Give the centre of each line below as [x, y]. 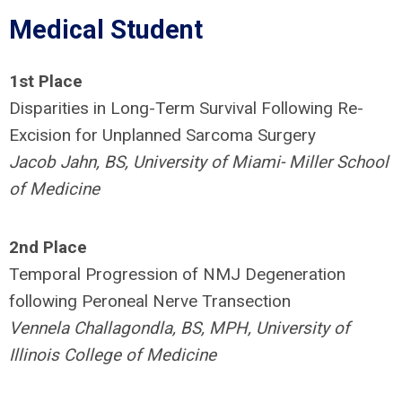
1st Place [46, 81]
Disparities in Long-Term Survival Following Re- [186, 108]
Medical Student [106, 30]
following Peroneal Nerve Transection [150, 301]
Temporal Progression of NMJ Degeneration [177, 274]
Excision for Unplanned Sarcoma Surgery [162, 135]
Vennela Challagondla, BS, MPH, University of [179, 328]
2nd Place [48, 247]
